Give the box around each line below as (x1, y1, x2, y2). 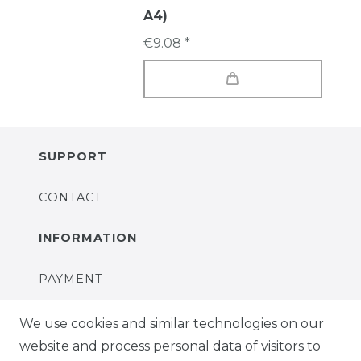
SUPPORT (39, 148, 107, 164)
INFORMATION (39, 230, 137, 245)
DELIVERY (39, 313, 106, 328)
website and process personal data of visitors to (19, 338, 321, 354)
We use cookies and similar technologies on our (19, 316, 324, 331)
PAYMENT (39, 271, 103, 286)
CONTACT (39, 189, 102, 205)
